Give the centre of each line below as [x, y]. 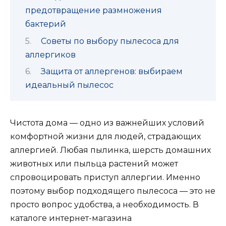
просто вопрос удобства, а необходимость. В [104, 205]
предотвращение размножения [94, 11]
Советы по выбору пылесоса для [110, 41]
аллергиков [50, 54]
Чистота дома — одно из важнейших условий [107, 123]
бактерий [46, 24]
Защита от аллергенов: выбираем [111, 71]
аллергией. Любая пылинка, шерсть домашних [110, 150]
